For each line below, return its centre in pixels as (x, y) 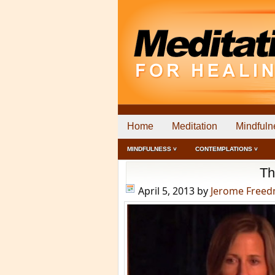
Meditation (195, 126)
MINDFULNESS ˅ (152, 149)
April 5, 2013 (166, 191)
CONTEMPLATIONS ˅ (227, 149)
